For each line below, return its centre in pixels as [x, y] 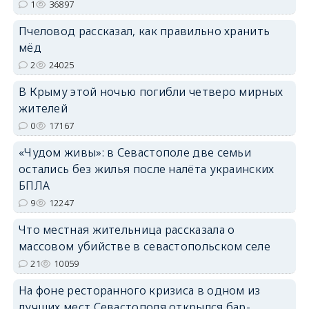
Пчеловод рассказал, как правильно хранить [144, 31]
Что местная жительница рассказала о [127, 229]
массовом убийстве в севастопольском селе [144, 246]
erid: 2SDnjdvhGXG [263, 116]
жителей [43, 108]
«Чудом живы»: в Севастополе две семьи [135, 152]
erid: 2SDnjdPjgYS [266, 16]
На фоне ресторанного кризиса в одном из [139, 290]
